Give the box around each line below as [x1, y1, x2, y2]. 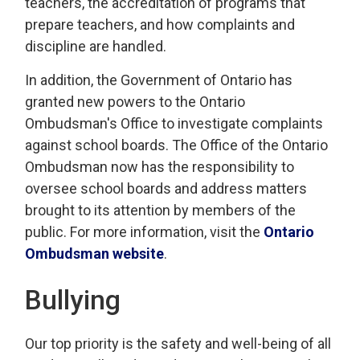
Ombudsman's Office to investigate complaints [25, 115, 324, 132]
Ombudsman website [25, 245, 165, 262]
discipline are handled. [25, 38, 167, 55]
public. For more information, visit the [25, 223, 264, 240]
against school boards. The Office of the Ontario [25, 137, 329, 153]
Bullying [25, 284, 121, 316]
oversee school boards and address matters [25, 180, 308, 197]
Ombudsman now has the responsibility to [25, 158, 295, 175]
